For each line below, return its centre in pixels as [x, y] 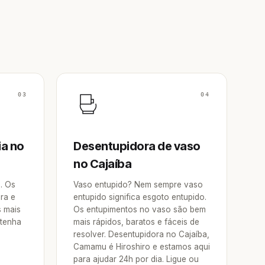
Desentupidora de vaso [137, 146]
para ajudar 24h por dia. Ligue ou [136, 259]
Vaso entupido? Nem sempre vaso [138, 185]
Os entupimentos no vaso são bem [140, 209]
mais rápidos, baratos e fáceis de [136, 222]
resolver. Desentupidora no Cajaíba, [141, 234]
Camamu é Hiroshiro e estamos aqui [142, 247]
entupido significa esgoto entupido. [140, 197]
